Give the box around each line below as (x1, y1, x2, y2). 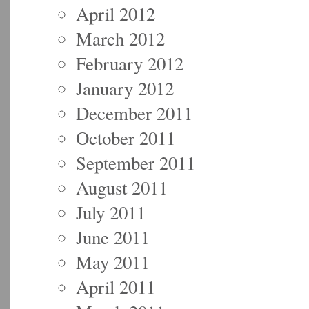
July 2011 (76, 199, 146, 225)
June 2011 (76, 224, 150, 250)
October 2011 (76, 125, 175, 150)
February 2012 (76, 50, 183, 76)
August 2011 (76, 175, 168, 200)
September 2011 (76, 150, 195, 175)
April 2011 (76, 274, 155, 299)
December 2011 (76, 100, 192, 126)
